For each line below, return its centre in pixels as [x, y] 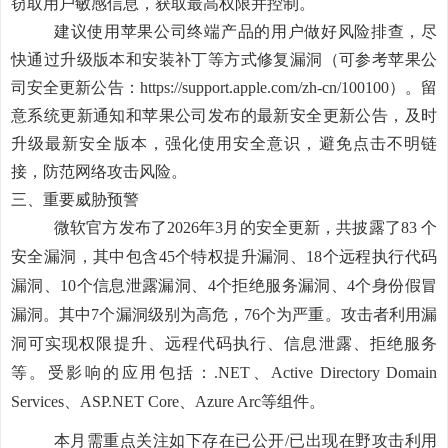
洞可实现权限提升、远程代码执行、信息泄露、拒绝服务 [224, 343]
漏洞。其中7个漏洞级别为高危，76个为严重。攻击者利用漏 [224, 314]
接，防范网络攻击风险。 [99, 171]
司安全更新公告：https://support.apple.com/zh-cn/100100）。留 [224, 87]
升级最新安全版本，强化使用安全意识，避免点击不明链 [224, 143]
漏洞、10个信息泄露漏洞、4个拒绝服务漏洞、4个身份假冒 [224, 285]
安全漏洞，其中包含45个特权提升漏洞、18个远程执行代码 [224, 256]
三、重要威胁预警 [75, 199]
